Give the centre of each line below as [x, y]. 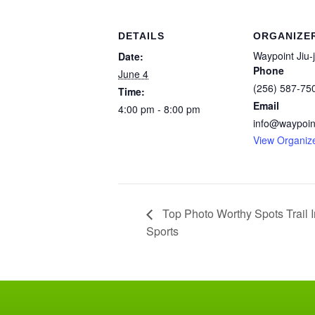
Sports [162, 231]
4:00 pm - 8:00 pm [159, 109]
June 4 [133, 74]
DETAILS [141, 36]
